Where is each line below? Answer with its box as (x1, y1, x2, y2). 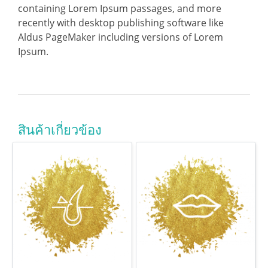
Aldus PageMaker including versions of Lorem (18, 31, 223, 44)
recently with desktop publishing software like (18, 16, 224, 29)
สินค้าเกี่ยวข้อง (18, 120, 102, 138)
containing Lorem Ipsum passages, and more (18, 2, 221, 15)
